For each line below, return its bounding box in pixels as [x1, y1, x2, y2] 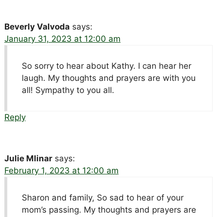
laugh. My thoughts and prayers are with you [21, 73, 196, 83]
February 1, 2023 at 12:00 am [4, 165, 119, 175]
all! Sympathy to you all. [21, 85, 114, 95]
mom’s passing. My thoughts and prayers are [21, 204, 196, 215]
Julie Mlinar [4, 153, 52, 163]
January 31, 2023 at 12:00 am [4, 33, 121, 44]
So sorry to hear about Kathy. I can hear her [21, 61, 191, 71]
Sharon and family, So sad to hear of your [21, 192, 184, 202]
